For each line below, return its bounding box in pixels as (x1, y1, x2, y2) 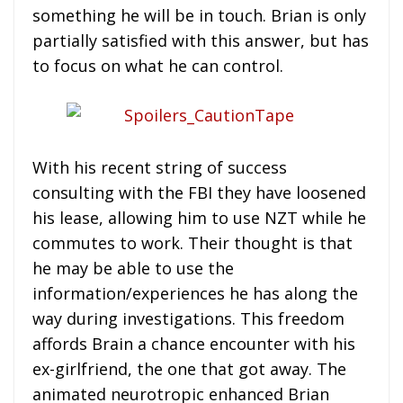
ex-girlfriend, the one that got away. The (32, 357, 346, 380)
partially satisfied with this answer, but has (32, 30, 369, 52)
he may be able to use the (32, 256, 234, 279)
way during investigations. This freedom (32, 307, 345, 329)
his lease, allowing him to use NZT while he (32, 206, 366, 228)
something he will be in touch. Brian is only (32, 4, 366, 27)
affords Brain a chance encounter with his (32, 332, 355, 354)
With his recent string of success (32, 156, 287, 178)
